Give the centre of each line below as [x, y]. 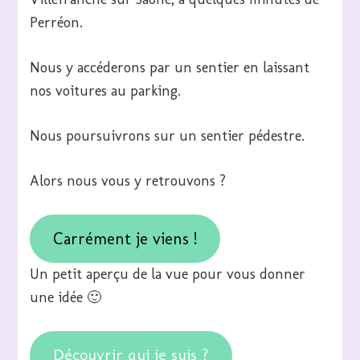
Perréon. [57, 23]
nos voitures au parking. [106, 91]
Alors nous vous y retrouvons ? [128, 181]
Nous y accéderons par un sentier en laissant [170, 68]
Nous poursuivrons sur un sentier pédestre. [168, 136]
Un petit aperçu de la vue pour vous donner [168, 274]
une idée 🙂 [66, 298]
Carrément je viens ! [125, 238]
